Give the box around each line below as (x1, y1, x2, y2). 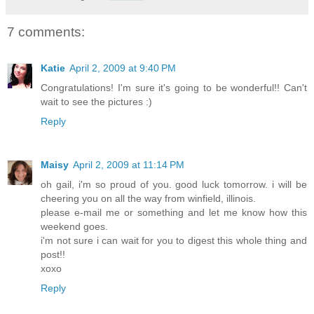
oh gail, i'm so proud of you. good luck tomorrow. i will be (41, 179, 307, 191)
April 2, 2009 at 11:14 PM (73, 159, 184, 171)
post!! (41, 249, 65, 261)
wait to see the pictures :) (41, 96, 152, 108)
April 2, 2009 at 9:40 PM (69, 62, 176, 74)
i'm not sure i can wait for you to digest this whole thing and (41, 235, 307, 247)
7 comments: (7, 24, 85, 39)
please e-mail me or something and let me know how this (41, 207, 307, 219)
